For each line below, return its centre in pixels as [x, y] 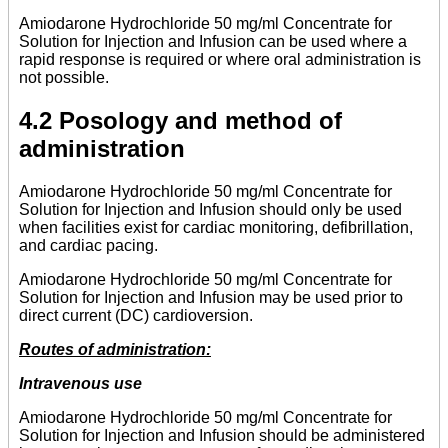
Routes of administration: [115, 349]
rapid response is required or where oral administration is [220, 60]
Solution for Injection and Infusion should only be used [210, 209]
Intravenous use [80, 383]
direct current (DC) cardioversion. [136, 315]
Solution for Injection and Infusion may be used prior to [211, 297]
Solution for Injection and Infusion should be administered [222, 435]
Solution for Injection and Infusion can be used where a [213, 42]
